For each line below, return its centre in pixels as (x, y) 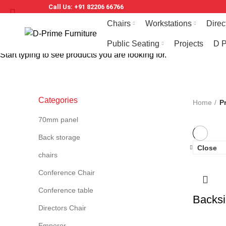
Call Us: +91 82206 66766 (86, 7)
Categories (58, 100)
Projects (188, 43)
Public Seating (133, 43)
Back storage (59, 137)
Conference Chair (67, 173)
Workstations (168, 23)
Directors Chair (62, 208)
